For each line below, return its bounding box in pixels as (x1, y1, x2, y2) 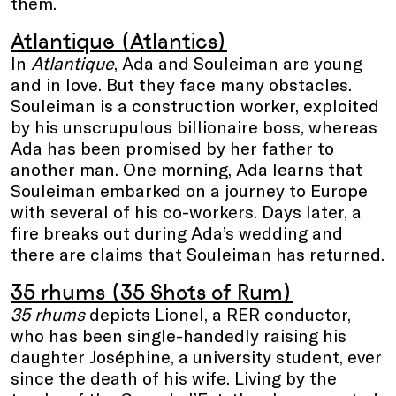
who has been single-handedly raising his (11, 324, 346, 346)
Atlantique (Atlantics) (11, 27, 227, 54)
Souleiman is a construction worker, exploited (11, 94, 379, 116)
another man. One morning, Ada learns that (11, 157, 362, 179)
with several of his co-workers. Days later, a (11, 200, 362, 222)
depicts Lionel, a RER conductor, (85, 302, 351, 324)
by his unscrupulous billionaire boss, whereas (11, 115, 377, 137)
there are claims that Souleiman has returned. (11, 242, 385, 264)
